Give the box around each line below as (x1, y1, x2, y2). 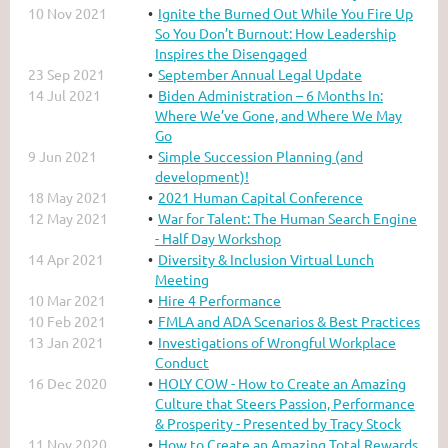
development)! (155, 166, 249, 185)
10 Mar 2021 (28, 290, 106, 309)
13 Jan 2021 (28, 332, 104, 351)
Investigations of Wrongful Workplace (158, 332, 396, 351)
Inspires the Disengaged (155, 43, 307, 62)
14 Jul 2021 (28, 85, 101, 104)
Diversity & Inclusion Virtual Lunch (158, 249, 374, 268)
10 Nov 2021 (28, 3, 107, 22)
